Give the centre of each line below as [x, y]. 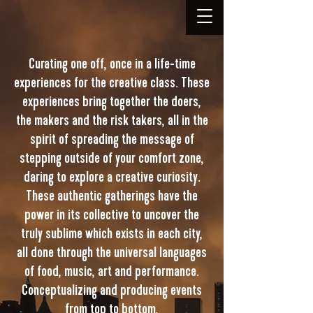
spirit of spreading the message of [112, 139]
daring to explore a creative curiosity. [112, 177]
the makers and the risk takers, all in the [112, 121]
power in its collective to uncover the [112, 215]
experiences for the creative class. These [112, 83]
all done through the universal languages [112, 253]
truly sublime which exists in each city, [112, 234]
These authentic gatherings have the [112, 196]
